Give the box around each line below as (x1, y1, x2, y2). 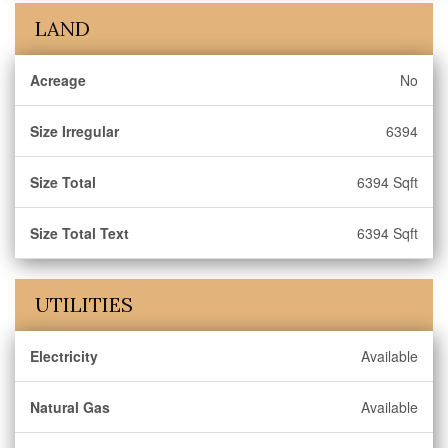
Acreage (30, 70, 86, 90)
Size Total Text (30, 223, 129, 243)
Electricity (30, 346, 98, 366)
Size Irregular (30, 121, 119, 141)
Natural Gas (30, 397, 110, 417)
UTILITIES (35, 292, 133, 317)
